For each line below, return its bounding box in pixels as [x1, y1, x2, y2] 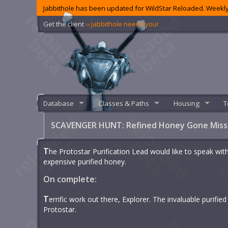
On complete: [43, 173, 97, 185]
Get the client [43, 19, 86, 28]
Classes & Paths [98, 98, 149, 108]
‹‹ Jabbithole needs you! [85, 19, 159, 28]
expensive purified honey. [43, 156, 127, 166]
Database [43, 98, 74, 108]
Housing [173, 98, 199, 108]
